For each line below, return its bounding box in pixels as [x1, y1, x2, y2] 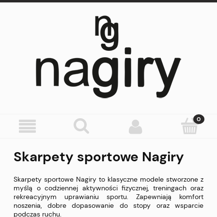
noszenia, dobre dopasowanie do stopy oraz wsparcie [14, 201, 203, 210]
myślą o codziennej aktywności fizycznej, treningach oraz [14, 184, 203, 193]
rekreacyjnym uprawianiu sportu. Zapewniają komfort [14, 192, 203, 201]
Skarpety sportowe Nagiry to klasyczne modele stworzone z [14, 175, 203, 184]
